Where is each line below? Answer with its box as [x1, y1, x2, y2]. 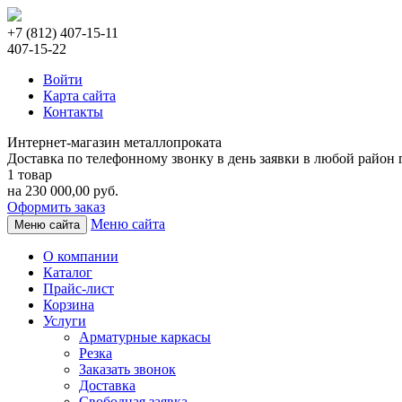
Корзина [43, 297, 94, 312]
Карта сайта [43, 88, 116, 103]
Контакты [43, 104, 103, 119]
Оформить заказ [7, 199, 105, 214]
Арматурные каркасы [79, 329, 211, 345]
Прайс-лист [43, 281, 114, 296]
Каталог [43, 265, 92, 280]
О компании [43, 249, 118, 264]
